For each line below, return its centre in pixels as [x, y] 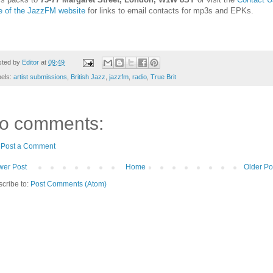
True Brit [163, 77]
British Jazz [88, 77]
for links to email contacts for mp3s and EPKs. [169, 10]
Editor [30, 62]
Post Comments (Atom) [69, 184]
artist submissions [40, 77]
